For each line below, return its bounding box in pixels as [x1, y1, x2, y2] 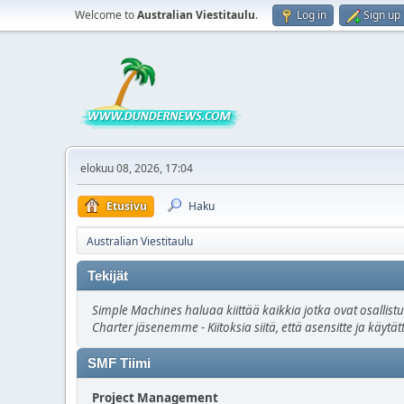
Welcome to [75, 7, 137, 23]
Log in [297, 7, 326, 23]
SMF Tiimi [87, 356, 151, 371]
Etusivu [106, 198, 147, 214]
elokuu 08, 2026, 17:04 [80, 161, 193, 176]
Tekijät [87, 269, 128, 283]
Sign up [363, 7, 400, 23]
